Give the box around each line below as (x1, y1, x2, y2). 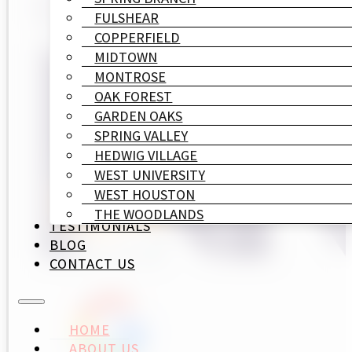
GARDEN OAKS (94, 105, 183, 125)
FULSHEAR (94, 7, 159, 27)
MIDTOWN (94, 46, 158, 66)
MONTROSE (94, 66, 167, 86)
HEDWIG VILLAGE (94, 145, 198, 164)
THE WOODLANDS (94, 203, 204, 223)
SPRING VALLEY (94, 125, 189, 145)
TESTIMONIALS (49, 215, 151, 235)
